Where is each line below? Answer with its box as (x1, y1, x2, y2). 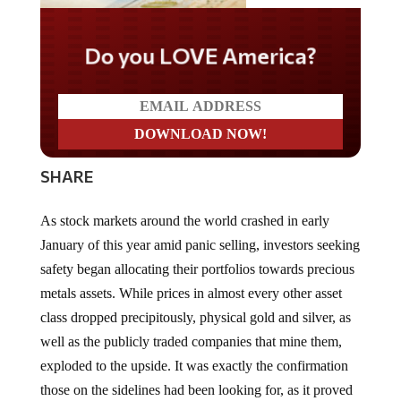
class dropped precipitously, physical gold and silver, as (39, 309, 351, 325)
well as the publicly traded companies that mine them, (39, 333, 342, 349)
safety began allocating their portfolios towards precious (39, 260, 354, 277)
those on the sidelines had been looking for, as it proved (39, 381, 353, 397)
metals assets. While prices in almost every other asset (39, 285, 342, 301)
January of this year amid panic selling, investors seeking (39, 236, 360, 252)
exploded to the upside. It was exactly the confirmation (39, 357, 348, 373)
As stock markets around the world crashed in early (39, 212, 329, 228)
